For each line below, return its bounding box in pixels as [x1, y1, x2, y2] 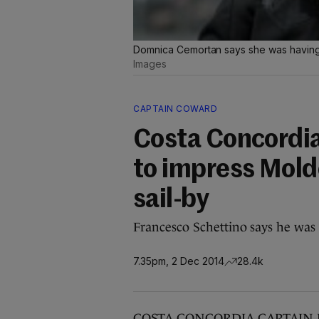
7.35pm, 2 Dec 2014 [133, 254, 224, 267]
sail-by [133, 187, 209, 213]
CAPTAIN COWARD [133, 103, 217, 114]
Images [133, 58, 167, 70]
